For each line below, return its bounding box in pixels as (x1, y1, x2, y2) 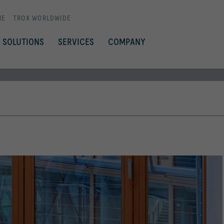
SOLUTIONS (2, 36, 44, 47)
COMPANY (108, 36, 145, 47)
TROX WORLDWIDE (13, 14, 71, 22)
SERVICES (58, 36, 94, 47)
